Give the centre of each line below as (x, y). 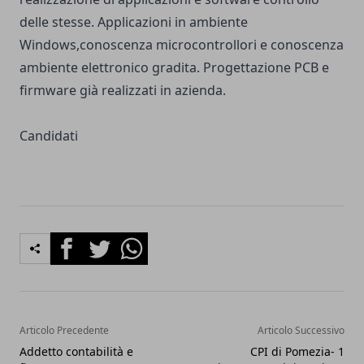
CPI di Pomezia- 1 (297, 351)
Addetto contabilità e (76, 351)
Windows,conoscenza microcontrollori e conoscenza (182, 44)
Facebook (79, 241)
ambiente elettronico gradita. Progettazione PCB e (174, 67)
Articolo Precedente (64, 330)
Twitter (104, 241)
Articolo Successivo (301, 330)
